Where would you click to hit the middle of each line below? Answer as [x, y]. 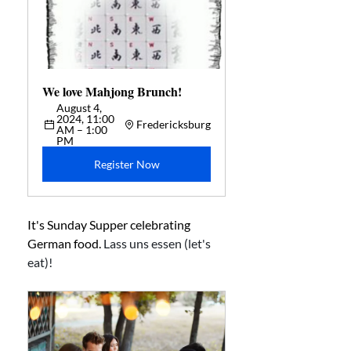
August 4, [80, 108]
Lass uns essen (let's [158, 243]
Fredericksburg [174, 124]
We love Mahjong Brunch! [115, 91]
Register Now [127, 164]
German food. [65, 243]
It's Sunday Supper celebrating [110, 224]
